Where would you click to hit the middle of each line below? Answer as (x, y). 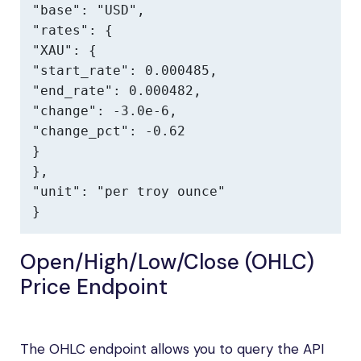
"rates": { (73, 30)
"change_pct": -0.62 (109, 131)
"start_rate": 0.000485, (125, 71)
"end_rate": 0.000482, (117, 91)
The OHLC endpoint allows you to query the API (172, 349)
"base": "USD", (89, 10)
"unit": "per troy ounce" (129, 191)
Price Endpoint (94, 287)
